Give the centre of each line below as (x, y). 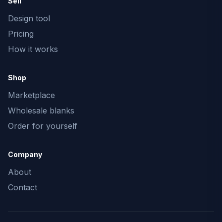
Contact (23, 187)
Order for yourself (43, 126)
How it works (33, 49)
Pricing (21, 34)
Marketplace (31, 95)
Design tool (29, 18)
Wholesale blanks (41, 111)
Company (25, 154)
